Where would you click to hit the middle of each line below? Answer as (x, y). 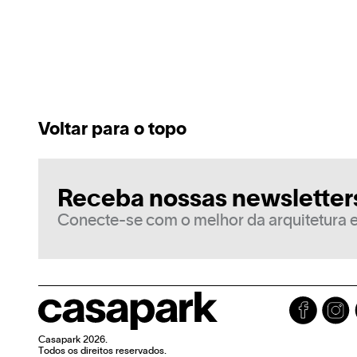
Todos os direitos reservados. (102, 351)
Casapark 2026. (73, 340)
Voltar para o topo (112, 130)
